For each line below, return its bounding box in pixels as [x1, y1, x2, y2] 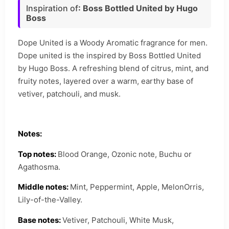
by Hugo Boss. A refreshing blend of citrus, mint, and [18, 63, 209, 73]
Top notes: [18, 149, 58, 159]
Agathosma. [18, 162, 60, 172]
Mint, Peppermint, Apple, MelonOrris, [70, 182, 204, 192]
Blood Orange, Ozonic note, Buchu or [58, 149, 192, 159]
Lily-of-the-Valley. [18, 195, 82, 205]
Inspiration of [26, 3, 78, 13]
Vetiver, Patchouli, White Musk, [62, 215, 174, 225]
